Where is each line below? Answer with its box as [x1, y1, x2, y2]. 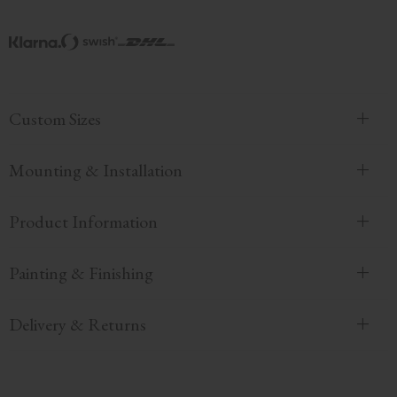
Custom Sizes [9, 107, 101, 131]
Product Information [9, 210, 158, 234]
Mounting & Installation [9, 159, 183, 183]
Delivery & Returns [9, 313, 146, 337]
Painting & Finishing [9, 261, 153, 285]
